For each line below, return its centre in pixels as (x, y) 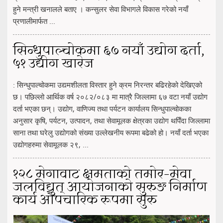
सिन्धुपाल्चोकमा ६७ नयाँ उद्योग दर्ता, (109, 52)
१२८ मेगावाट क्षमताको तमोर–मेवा (102, 175)
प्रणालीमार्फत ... (34, 21)
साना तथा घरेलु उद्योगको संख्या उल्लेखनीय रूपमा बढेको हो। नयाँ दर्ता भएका (111, 133)
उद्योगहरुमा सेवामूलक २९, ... (51, 145)
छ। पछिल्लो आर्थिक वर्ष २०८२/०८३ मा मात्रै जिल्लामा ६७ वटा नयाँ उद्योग (110, 97)
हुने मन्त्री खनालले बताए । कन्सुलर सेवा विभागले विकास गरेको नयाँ (101, 9)
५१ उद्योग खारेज (53, 64)
